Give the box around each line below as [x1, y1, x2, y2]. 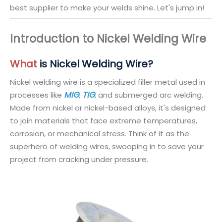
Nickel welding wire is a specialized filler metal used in [10, 77, 205, 87]
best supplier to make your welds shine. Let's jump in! [10, 2, 204, 13]
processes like [10, 90, 64, 100]
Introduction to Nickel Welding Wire [10, 31, 206, 47]
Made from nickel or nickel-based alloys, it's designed [10, 103, 206, 113]
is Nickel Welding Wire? [40, 57, 153, 71]
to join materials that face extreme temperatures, [10, 115, 197, 126]
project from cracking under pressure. [10, 154, 148, 165]
